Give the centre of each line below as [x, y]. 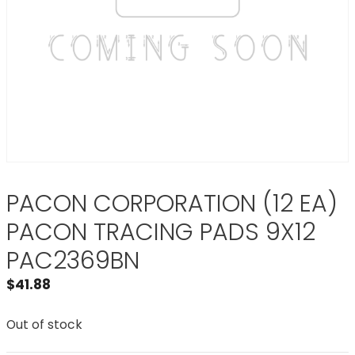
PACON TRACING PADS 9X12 [161, 232]
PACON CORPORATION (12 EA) [172, 204]
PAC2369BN [73, 261]
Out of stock [44, 324]
